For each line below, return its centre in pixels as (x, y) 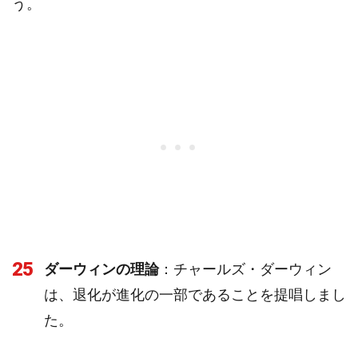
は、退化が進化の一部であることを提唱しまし (195, 294)
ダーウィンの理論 (101, 269)
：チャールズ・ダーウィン (245, 269)
